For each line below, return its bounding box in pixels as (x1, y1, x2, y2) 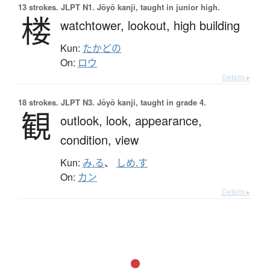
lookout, (128, 16, 174, 34)
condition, (60, 130, 115, 148)
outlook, (60, 111, 106, 129)
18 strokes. (18, 96, 58, 108)
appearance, (135, 111, 202, 129)
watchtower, (60, 16, 128, 34)
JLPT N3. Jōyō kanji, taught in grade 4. (58, 96, 206, 108)
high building (174, 16, 240, 34)
